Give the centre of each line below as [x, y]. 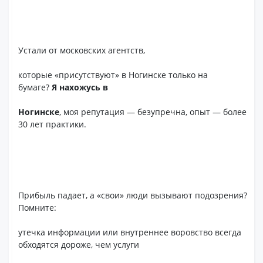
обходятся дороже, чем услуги [79, 245]
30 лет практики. [53, 124]
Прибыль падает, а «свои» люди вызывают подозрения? [133, 195]
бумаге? [35, 87]
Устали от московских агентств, [82, 50]
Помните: [38, 208]
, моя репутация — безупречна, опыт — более [153, 112]
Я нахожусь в [80, 87]
